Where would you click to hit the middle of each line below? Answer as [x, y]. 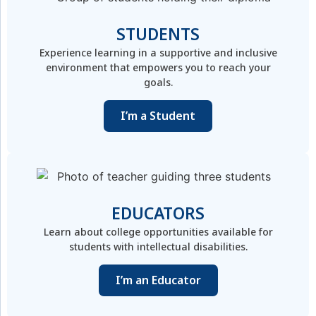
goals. [158, 83]
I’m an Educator [158, 280]
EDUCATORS [158, 213]
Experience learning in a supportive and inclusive [158, 53]
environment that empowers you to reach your [158, 68]
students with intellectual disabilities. [158, 247]
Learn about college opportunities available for [158, 232]
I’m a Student [158, 115]
